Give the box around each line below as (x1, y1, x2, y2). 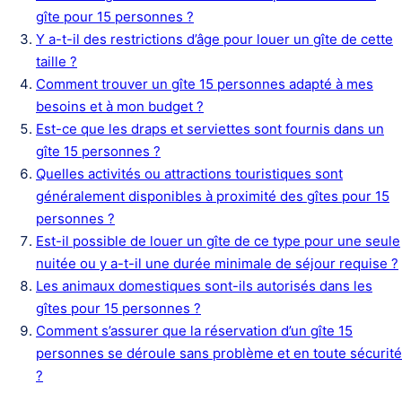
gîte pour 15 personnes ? (36, 8, 194, 25)
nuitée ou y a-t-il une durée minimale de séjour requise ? (36, 255, 398, 272)
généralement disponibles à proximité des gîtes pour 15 (36, 188, 389, 205)
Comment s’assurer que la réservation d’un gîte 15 (36, 322, 353, 339)
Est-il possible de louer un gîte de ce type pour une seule (36, 232, 400, 249)
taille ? (36, 53, 77, 70)
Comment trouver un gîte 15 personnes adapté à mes (36, 75, 373, 92)
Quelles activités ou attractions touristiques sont (36, 165, 343, 182)
